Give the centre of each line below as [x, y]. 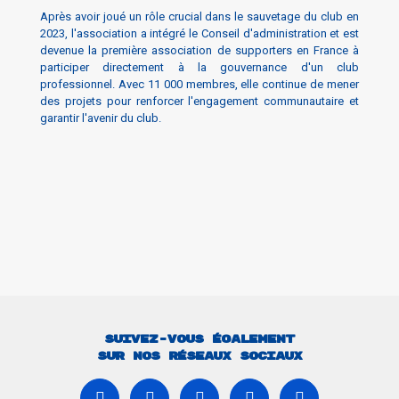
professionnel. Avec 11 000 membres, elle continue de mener [199, 84]
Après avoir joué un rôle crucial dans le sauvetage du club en [199, 16]
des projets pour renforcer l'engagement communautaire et [199, 101]
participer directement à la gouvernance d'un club [199, 67]
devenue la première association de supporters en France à [199, 50]
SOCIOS [199, 231]
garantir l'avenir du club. [101, 118]
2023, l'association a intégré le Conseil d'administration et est [199, 33]
